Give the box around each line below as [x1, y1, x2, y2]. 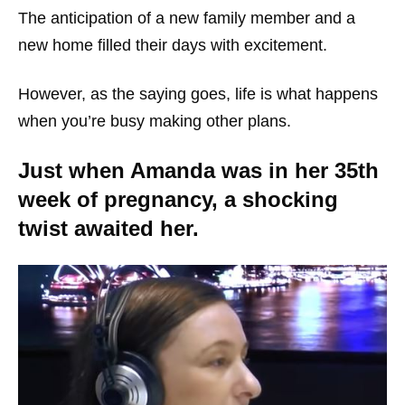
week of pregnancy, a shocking [18, 186, 338, 212]
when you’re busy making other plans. [18, 111, 291, 130]
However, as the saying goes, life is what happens [18, 84, 378, 103]
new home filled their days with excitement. [18, 35, 327, 54]
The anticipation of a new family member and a [18, 8, 355, 27]
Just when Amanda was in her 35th [18, 157, 379, 183]
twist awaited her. [18, 215, 199, 240]
